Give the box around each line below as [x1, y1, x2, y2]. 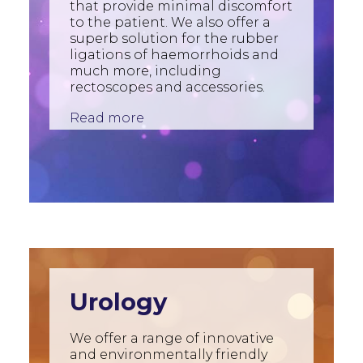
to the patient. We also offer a [70, 15, 271, 30]
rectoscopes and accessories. [70, 79, 265, 95]
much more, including [70, 63, 221, 79]
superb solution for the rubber [70, 31, 279, 46]
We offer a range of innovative [70, 331, 274, 346]
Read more [70, 110, 144, 126]
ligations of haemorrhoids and [70, 47, 279, 62]
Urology [70, 288, 167, 316]
